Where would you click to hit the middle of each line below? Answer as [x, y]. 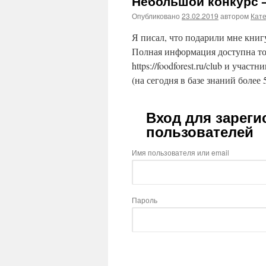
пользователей [200, 132]
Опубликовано [156, 16]
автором [235, 16]
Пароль [145, 200]
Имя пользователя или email [180, 152]
